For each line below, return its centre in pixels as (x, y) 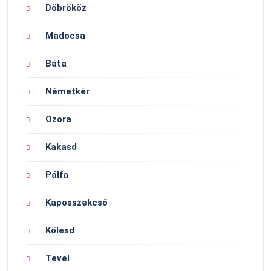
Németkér (67, 92)
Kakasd (61, 147)
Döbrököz (66, 8)
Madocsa (65, 36)
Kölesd (60, 231)
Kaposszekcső (77, 203)
